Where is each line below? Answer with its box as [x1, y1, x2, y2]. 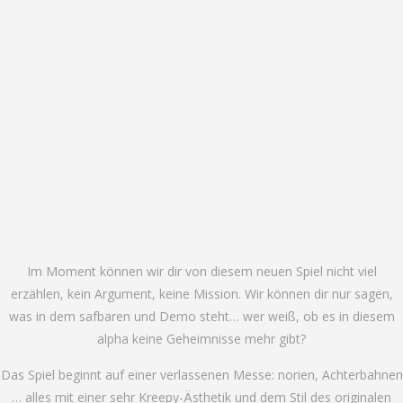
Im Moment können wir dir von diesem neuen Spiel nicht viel [26, 262, 377, 280]
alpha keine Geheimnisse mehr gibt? [97, 329, 306, 347]
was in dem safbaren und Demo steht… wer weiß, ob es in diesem [8, 307, 395, 325]
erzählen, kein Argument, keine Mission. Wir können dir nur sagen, [10, 284, 393, 302]
